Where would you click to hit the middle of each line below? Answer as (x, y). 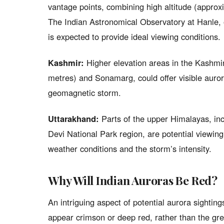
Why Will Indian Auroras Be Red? (133, 180)
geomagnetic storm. (84, 92)
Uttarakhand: (73, 118)
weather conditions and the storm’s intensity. (130, 148)
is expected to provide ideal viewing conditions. (134, 36)
